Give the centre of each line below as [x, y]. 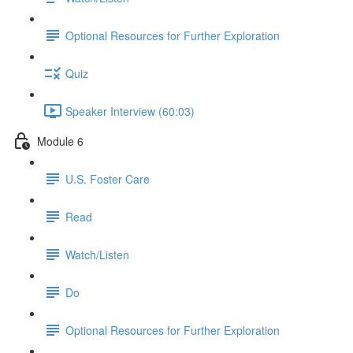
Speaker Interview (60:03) [130, 111]
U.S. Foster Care [108, 178]
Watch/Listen [97, 254]
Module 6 [60, 141]
